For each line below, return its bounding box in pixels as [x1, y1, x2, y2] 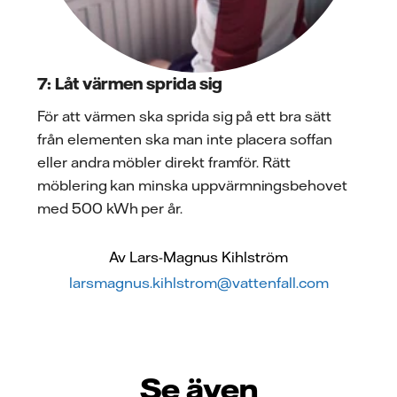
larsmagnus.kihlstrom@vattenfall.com [68, 274, 329, 292]
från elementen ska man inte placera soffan [37, 130, 332, 149]
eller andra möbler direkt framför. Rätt [37, 153, 292, 172]
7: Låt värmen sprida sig [37, 73, 222, 93]
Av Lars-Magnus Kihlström [109, 248, 288, 267]
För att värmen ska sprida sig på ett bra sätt [37, 107, 331, 126]
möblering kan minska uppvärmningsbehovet [37, 176, 348, 195]
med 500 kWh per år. [37, 199, 183, 218]
